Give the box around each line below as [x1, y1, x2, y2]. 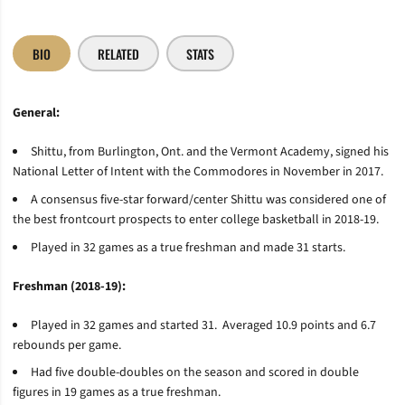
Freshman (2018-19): [13, 277, 126, 296]
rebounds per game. [13, 335, 121, 354]
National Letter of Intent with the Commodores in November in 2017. [13, 163, 383, 181]
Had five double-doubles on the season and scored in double [31, 363, 359, 382]
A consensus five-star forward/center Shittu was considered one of [31, 190, 386, 209]
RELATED [98, 43, 139, 63]
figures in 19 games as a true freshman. [13, 383, 221, 402]
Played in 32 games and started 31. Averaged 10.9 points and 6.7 [31, 316, 376, 334]
